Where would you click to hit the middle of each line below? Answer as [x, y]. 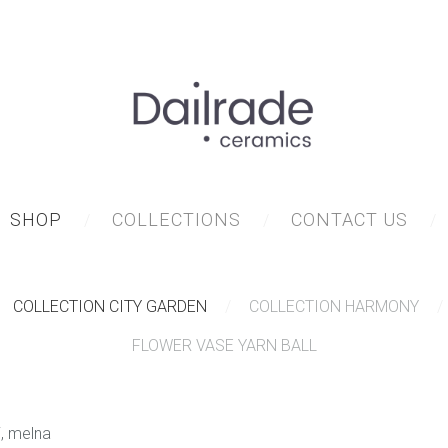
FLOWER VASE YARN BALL [224, 346]
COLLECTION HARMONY [334, 307]
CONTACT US [349, 220]
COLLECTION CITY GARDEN [110, 307]
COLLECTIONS [176, 220]
